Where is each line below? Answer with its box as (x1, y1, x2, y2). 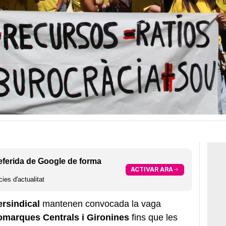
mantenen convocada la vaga (40, 198, 161, 209)
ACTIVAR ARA (130, 165, 173, 174)
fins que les (129, 212, 178, 222)
